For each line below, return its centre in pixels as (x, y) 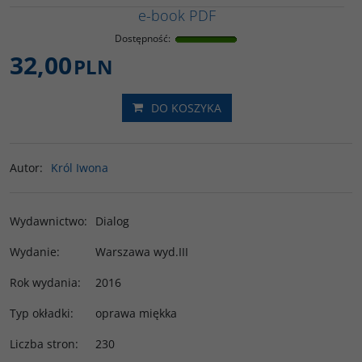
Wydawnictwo (47, 221)
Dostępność (141, 38)
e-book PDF (177, 15)
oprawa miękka (136, 313)
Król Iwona (80, 168)
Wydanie (33, 252)
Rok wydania (44, 282)
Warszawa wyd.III (142, 252)
